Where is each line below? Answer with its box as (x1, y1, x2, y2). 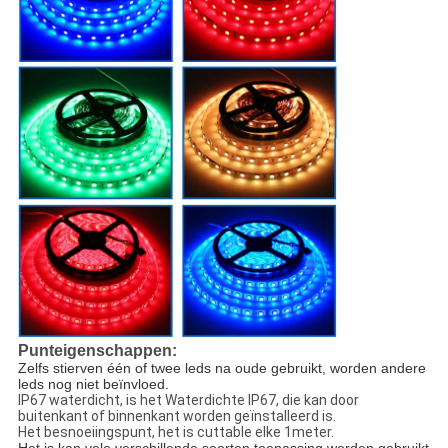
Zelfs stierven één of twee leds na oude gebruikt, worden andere (17, 359, 426, 376)
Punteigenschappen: (17, 341, 177, 359)
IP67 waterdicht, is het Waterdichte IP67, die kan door (17, 391, 359, 408)
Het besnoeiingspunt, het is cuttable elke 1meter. (17, 423, 334, 440)
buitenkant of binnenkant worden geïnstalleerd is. (17, 407, 336, 424)
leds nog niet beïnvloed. (17, 375, 169, 392)
